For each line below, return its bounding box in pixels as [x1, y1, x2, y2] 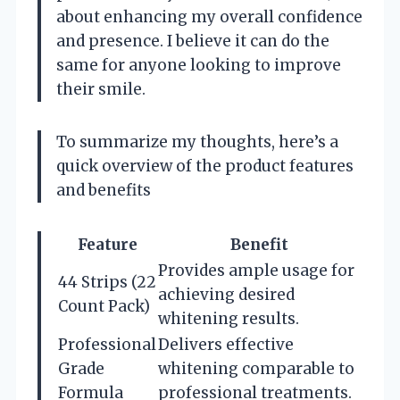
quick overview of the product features [56, 155, 354, 176]
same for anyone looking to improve [56, 54, 341, 75]
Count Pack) [58, 296, 150, 316]
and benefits [56, 179, 151, 200]
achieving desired [158, 284, 295, 304]
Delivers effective [158, 334, 294, 354]
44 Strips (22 [58, 271, 156, 292]
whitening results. [158, 308, 299, 329]
